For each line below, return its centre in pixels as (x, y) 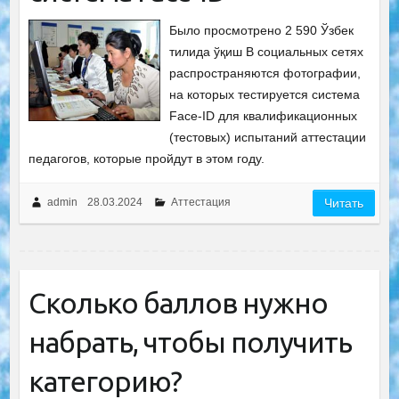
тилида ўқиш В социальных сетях (267, 52)
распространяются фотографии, (265, 73)
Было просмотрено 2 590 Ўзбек (262, 30)
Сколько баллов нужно (178, 303)
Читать (344, 203)
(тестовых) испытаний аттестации (268, 137)
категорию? (105, 381)
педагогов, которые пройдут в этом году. (146, 159)
